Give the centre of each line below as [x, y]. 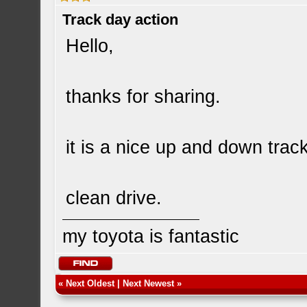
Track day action [121, 20]
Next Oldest [90, 283]
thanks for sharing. [144, 97]
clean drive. [114, 198]
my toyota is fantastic [151, 236]
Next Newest [149, 283]
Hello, [90, 46]
